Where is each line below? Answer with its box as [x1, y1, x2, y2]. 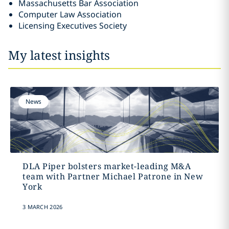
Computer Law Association [18, 9, 122, 20]
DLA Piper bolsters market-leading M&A [22, 161, 191, 172]
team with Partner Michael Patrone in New [22, 171, 203, 182]
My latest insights [8, 47, 110, 63]
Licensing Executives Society [18, 20, 127, 31]
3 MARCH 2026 [22, 203, 63, 211]
